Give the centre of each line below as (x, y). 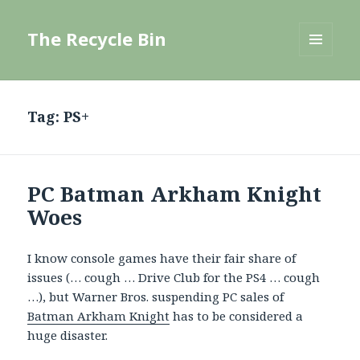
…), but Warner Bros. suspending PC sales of (156, 297)
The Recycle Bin (97, 39)
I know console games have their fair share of (162, 258)
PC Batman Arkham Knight (175, 194)
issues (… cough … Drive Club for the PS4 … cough (174, 278)
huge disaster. (68, 335)
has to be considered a (237, 316)
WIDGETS (323, 90)
